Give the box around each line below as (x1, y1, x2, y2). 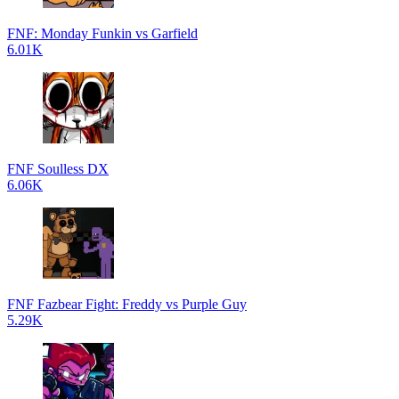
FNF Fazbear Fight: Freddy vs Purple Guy (7, 297, 247, 312)
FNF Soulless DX (7, 161, 109, 176)
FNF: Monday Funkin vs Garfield (7, 26, 198, 41)
